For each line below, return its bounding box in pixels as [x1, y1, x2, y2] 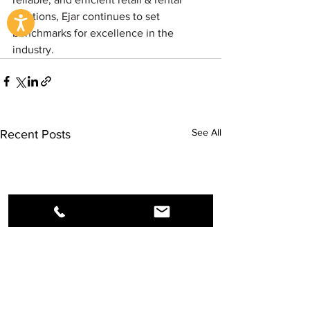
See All [192, 126, 221, 138]
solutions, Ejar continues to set [12, 10, 163, 22]
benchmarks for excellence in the [12, 26, 176, 39]
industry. [12, 43, 54, 55]
